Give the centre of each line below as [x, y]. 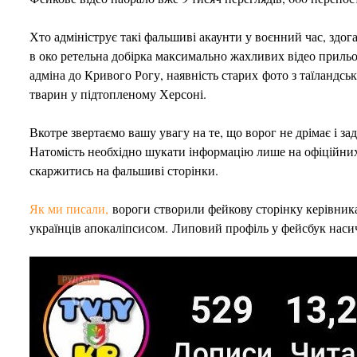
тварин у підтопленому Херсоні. [118, 94]
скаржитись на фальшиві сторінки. [124, 170]
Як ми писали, [69, 208]
